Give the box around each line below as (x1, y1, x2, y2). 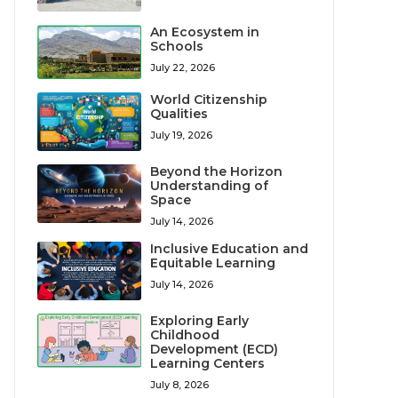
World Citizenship (150, 92, 268, 108)
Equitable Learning (150, 254, 276, 271)
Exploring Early (150, 312, 250, 329)
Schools (150, 37, 204, 54)
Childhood (150, 326, 220, 343)
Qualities (150, 106, 209, 123)
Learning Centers (150, 354, 266, 371)
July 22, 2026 (150, 60, 216, 74)
